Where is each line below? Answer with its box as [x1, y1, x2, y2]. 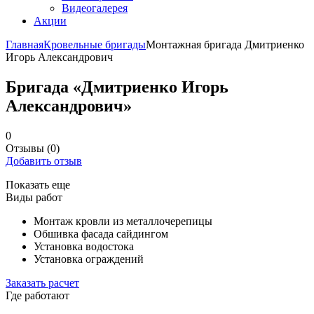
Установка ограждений [34, 252, 144, 265]
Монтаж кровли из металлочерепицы [34, 214, 212, 227]
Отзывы [6, 142, 47, 154]
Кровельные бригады [43, 39, 146, 50]
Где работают [6, 289, 69, 301]
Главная [6, 39, 43, 50]
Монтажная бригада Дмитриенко [146, 39, 304, 50]
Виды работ [6, 191, 62, 203]
